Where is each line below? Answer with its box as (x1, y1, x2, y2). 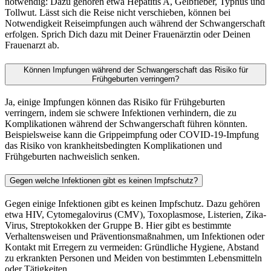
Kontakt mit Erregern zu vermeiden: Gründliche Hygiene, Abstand (5, 242, 259, 253)
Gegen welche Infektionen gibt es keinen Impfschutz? (10, 176, 198, 186)
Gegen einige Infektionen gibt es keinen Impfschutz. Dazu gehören (5, 198, 260, 209)
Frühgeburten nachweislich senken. (5, 151, 140, 162)
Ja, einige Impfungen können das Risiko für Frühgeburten (5, 96, 225, 107)
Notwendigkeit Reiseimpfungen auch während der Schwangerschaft (5, 18, 265, 29)
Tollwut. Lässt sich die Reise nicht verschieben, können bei (5, 7, 230, 18)
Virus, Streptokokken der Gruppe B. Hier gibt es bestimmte (5, 220, 231, 231)
